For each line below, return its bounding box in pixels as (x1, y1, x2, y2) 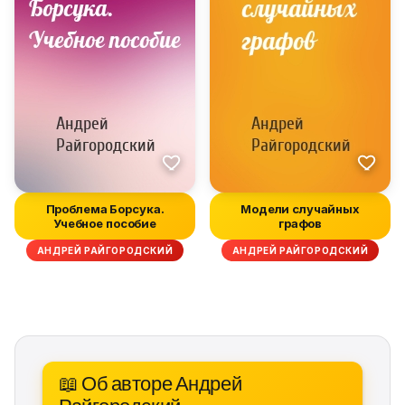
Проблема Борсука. (45, 202, 165, 216)
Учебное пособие (52, 216, 157, 231)
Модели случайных (240, 202, 360, 216)
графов (278, 216, 323, 231)
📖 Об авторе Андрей (59, 367, 242, 396)
